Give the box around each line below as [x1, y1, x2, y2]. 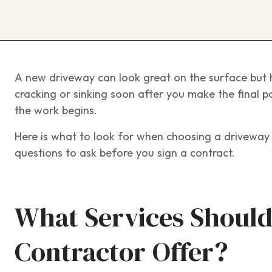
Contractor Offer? [15, 237, 228, 267]
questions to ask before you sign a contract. [15, 147, 235, 159]
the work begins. [15, 104, 97, 117]
